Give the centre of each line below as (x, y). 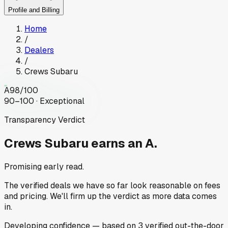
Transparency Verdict (45, 120)
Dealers (39, 50)
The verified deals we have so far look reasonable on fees (112, 185)
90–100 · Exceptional (44, 101)
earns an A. (124, 144)
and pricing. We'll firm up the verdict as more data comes (110, 196)
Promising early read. (44, 166)
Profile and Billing (34, 10)
